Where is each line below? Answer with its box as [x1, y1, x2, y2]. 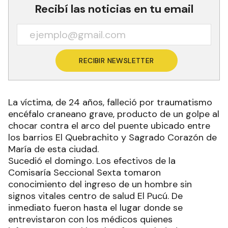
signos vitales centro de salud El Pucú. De [8, 190, 183, 202]
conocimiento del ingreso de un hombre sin [8, 178, 192, 190]
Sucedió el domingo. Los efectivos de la [8, 155, 176, 167]
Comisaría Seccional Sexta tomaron [8, 166, 161, 179]
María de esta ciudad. [8, 143, 99, 155]
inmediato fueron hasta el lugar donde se [8, 202, 183, 214]
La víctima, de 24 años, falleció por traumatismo [8, 96, 212, 108]
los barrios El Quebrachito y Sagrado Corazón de [8, 131, 217, 144]
